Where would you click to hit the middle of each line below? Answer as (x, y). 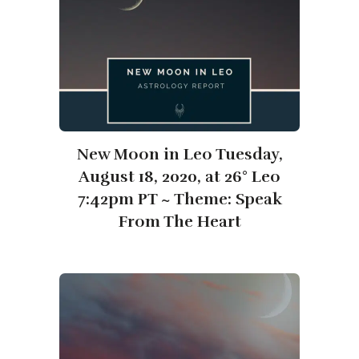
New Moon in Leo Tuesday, (179, 155)
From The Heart (179, 222)
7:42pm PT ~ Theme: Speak (179, 200)
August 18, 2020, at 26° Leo (179, 177)
